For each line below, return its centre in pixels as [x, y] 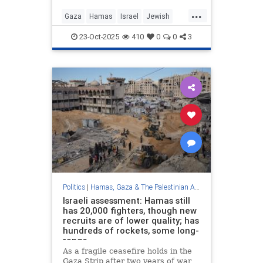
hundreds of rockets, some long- [131, 230]
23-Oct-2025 [98, 37]
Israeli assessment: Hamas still [126, 200]
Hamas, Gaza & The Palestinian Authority [142, 187]
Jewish [158, 16]
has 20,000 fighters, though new [129, 210]
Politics [74, 187]
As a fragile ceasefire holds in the [127, 251]
